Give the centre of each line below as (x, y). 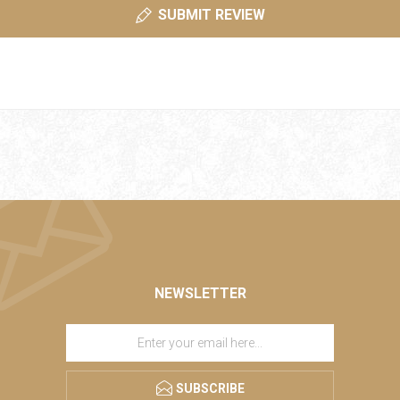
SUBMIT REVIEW (211, 15)
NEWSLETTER (200, 293)
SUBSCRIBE (210, 388)
